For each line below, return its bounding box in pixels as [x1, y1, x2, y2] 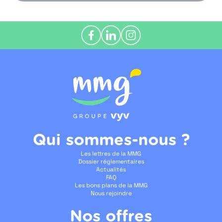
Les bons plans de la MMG [74, 181, 148, 189]
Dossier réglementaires [78, 157, 144, 166]
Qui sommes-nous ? [32, 132, 190, 148]
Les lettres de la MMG [81, 149, 141, 158]
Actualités [96, 165, 126, 173]
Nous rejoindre [90, 189, 132, 197]
